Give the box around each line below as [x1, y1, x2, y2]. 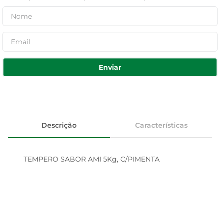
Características [135, 120, 188, 130]
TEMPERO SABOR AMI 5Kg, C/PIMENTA [24, 155, 160, 164]
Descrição [41, 120, 77, 130]
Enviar [99, 62, 121, 72]
